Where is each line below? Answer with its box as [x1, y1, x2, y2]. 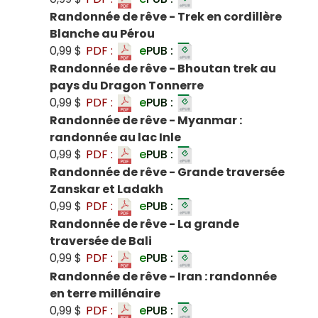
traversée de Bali [50, 233, 152, 250]
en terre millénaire [50, 285, 160, 302]
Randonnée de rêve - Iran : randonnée [50, 268, 277, 285]
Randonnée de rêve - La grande [50, 216, 239, 233]
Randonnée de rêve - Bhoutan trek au [50, 60, 276, 77]
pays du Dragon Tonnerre [50, 77, 204, 94]
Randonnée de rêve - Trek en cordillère [50, 9, 282, 26]
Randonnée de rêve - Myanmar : [50, 112, 242, 129]
